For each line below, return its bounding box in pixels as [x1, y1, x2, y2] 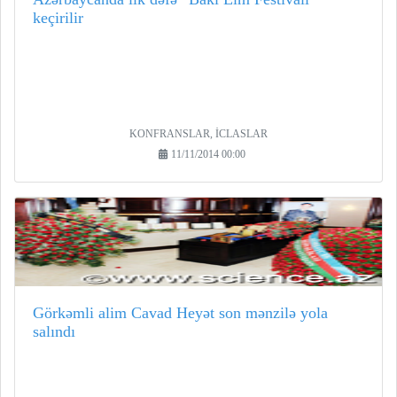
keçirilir [33, 9, 83, 27]
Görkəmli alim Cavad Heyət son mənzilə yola [33, 304, 328, 323]
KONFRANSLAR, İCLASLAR [129, 128, 268, 140]
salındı [33, 323, 75, 341]
